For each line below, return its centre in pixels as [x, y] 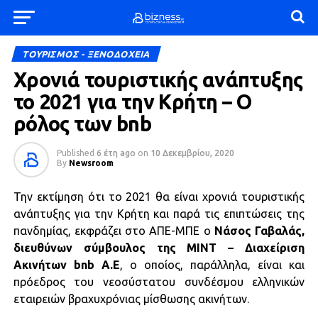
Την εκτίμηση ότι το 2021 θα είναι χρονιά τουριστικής [159, 197]
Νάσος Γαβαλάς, [260, 231]
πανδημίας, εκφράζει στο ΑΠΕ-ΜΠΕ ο [114, 231]
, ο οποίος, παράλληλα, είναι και [212, 265]
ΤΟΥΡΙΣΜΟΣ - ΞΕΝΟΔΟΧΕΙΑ [86, 54]
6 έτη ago [116, 153]
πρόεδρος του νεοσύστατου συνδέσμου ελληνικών [159, 282]
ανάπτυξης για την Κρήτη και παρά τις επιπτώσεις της [159, 214]
